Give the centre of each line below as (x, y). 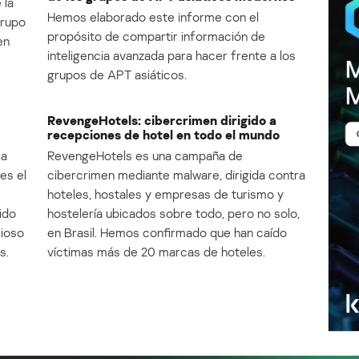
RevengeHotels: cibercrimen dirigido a (162, 121)
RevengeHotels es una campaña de (145, 156)
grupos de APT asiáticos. (117, 75)
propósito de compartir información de (156, 36)
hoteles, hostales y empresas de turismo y (165, 194)
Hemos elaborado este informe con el (153, 17)
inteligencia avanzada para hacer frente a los (171, 56)
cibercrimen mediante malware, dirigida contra (176, 175)
